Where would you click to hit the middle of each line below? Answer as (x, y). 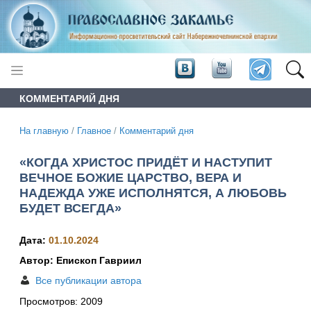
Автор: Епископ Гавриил (81, 261)
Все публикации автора (89, 281)
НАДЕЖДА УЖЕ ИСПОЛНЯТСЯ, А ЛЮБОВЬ (153, 193)
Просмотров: (50, 302)
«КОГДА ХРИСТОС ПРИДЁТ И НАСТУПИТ (146, 162)
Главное (94, 131)
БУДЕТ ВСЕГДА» (70, 208)
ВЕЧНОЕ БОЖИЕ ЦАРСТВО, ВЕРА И (131, 177)
